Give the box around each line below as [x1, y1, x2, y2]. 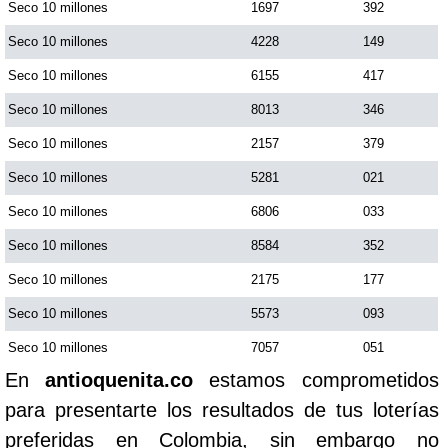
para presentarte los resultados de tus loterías [5, 398, 439, 421]
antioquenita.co [45, 368, 194, 391]
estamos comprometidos [193, 368, 439, 391]
